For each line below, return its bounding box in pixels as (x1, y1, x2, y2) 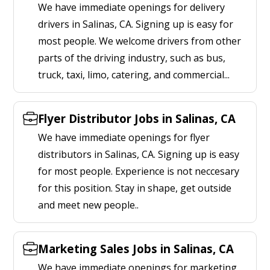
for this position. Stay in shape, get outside (38, 181, 231, 195)
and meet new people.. (38, 198, 139, 212)
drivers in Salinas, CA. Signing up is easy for (38, 17, 233, 31)
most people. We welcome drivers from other (38, 34, 241, 48)
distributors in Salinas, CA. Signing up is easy (38, 148, 239, 161)
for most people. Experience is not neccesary (38, 165, 239, 178)
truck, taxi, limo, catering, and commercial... (38, 68, 230, 81)
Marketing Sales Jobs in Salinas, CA (38, 241, 234, 256)
